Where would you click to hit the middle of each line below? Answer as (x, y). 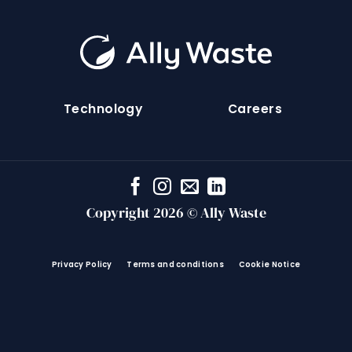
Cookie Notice (269, 265)
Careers (255, 109)
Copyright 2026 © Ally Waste (176, 213)
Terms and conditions (176, 265)
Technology (103, 109)
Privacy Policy (82, 265)
